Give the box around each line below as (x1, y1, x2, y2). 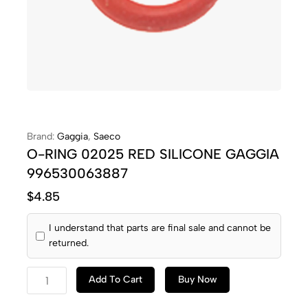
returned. (49, 237, 89, 249)
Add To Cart (89, 274, 143, 285)
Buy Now (177, 274, 217, 285)
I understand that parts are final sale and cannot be (49, 222, 271, 234)
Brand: (27, 131, 57, 142)
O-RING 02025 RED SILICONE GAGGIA (27, 146, 279, 162)
